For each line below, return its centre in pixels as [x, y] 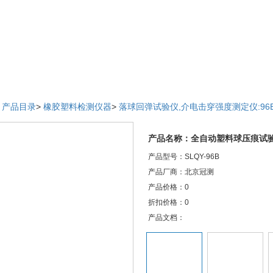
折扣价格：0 [168, 202]
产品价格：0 [168, 187]
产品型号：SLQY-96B [184, 157]
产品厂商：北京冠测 [181, 172]
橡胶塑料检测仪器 [77, 107]
